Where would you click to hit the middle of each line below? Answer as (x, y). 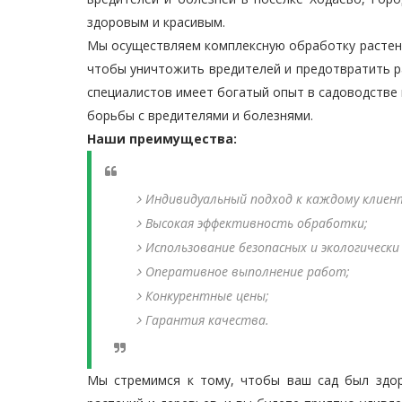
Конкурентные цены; (207, 296)
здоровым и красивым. (156, 22)
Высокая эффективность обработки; (257, 223)
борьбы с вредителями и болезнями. (200, 115)
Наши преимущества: (162, 139)
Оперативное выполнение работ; (248, 271)
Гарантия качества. (207, 320)
